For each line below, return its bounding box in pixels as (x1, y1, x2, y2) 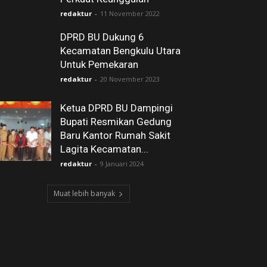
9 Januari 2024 (100, 159, 144, 168)
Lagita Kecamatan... (60, 143, 148, 155)
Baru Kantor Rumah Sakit (60, 129, 170, 141)
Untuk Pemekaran (60, 58, 138, 70)
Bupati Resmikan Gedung (60, 116, 172, 128)
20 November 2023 (100, 74, 160, 83)
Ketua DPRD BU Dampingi (60, 102, 173, 114)
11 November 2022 (100, 9, 160, 18)
